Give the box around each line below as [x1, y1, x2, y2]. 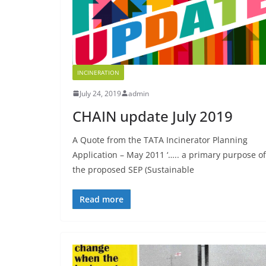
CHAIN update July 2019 [72, 106, 233, 126]
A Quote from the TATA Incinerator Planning [72, 134, 248, 145]
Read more [80, 193, 123, 205]
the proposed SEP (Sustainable [72, 163, 194, 175]
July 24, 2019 [80, 88, 121, 99]
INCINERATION [77, 68, 119, 77]
